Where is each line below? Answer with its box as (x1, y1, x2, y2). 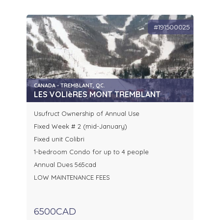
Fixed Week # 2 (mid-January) (34, 122, 127, 131)
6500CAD (34, 206, 76, 218)
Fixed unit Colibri (34, 135, 86, 143)
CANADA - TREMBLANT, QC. (34, 82, 105, 89)
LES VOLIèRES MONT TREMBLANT (34, 89, 161, 100)
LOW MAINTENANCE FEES (34, 173, 110, 182)
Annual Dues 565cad (34, 161, 96, 169)
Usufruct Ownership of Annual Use (34, 110, 139, 118)
